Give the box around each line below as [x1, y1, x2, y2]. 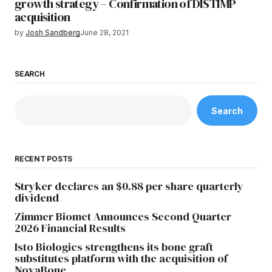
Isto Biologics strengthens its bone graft [15, 239, 213, 255]
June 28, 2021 [80, 28, 129, 38]
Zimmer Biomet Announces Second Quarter [15, 209, 231, 225]
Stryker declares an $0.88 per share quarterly [15, 178, 243, 194]
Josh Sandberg [25, 28, 80, 38]
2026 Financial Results [15, 220, 126, 236]
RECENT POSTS [15, 154, 73, 164]
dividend [15, 190, 59, 206]
